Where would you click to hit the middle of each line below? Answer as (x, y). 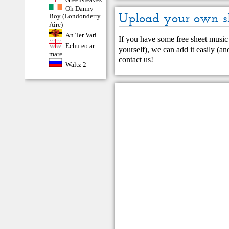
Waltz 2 (76, 64)
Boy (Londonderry (75, 16)
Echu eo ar (80, 45)
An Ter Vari (81, 35)
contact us (135, 60)
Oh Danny (79, 8)
